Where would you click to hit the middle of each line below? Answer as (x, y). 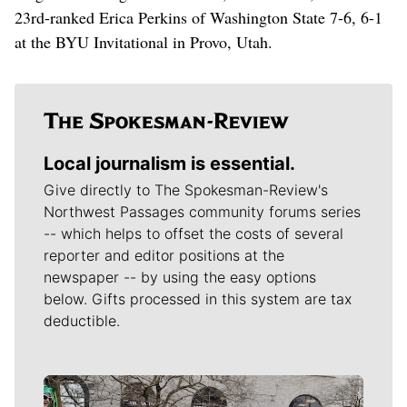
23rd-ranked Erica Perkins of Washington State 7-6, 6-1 (199, 17)
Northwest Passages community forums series (202, 211)
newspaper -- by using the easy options (180, 277)
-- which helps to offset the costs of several (194, 233)
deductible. (82, 320)
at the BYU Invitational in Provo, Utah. (144, 41)
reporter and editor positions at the (164, 255)
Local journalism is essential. (169, 163)
